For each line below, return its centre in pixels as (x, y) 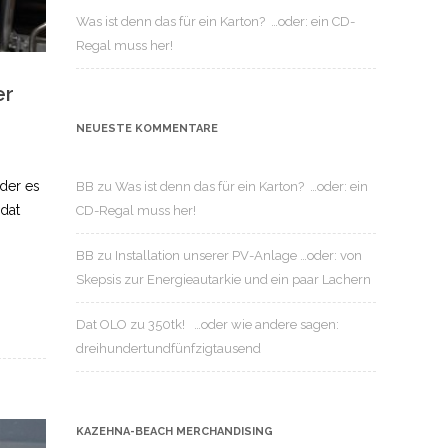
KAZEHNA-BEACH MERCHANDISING (174, 431)
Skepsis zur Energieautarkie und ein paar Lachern (223, 279)
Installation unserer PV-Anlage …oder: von (238, 255)
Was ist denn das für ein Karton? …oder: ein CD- (215, 21)
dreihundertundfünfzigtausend (168, 348)
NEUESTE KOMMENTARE (147, 128)
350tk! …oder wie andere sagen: (243, 324)
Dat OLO (101, 324)
